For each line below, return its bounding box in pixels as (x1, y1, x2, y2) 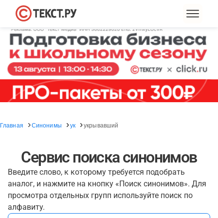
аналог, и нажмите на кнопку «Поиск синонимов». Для (8, 179, 206, 188)
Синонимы (31, 121, 62, 129)
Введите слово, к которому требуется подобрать (8, 167, 185, 177)
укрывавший (84, 121, 119, 129)
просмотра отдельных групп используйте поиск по (8, 191, 193, 200)
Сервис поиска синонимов (21, 148, 197, 166)
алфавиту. (8, 202, 45, 212)
